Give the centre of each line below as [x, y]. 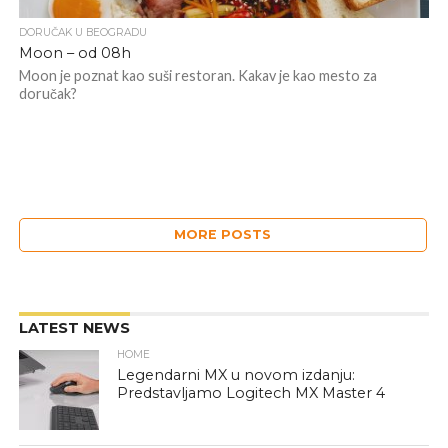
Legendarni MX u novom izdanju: [236, 375]
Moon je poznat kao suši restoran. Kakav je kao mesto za [197, 75]
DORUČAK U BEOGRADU [82, 32]
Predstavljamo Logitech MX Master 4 [251, 393]
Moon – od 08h [74, 53]
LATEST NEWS [74, 328]
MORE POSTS [223, 234]
